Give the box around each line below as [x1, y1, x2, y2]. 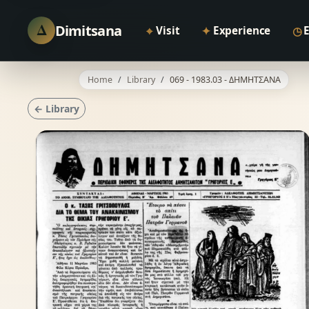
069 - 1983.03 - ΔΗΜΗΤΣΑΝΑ [169, 73, 281, 86]
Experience [212, 23, 271, 37]
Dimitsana [54, 21, 122, 40]
